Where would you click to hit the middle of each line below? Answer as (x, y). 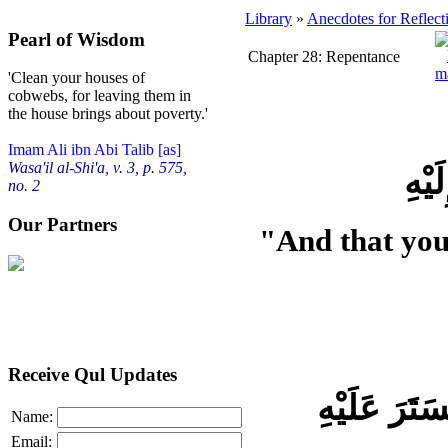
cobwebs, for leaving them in (99, 96)
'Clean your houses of (76, 78)
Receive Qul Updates (92, 374)
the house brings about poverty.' (108, 114)
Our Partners (62, 225)
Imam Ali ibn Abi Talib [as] (94, 150)
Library (268, 18)
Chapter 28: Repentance (324, 56)
